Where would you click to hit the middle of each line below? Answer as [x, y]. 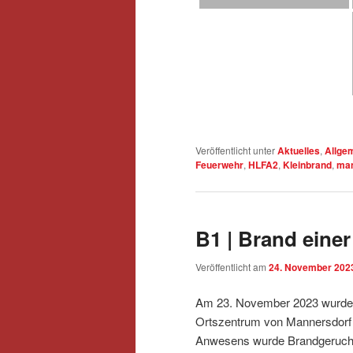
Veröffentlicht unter [235, 150]
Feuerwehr [219, 165]
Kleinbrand [307, 165]
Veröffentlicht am [232, 266]
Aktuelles [299, 151]
